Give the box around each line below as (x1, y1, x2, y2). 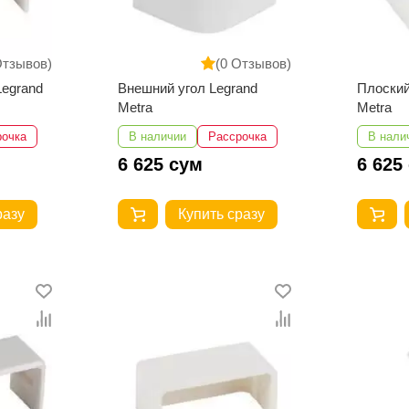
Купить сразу (177, 205, 265, 222)
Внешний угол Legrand (117, 80, 257, 97)
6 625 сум (117, 154, 203, 175)
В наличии (128, 130, 186, 144)
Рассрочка (207, 130, 267, 144)
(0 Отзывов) (215, 55, 292, 71)
